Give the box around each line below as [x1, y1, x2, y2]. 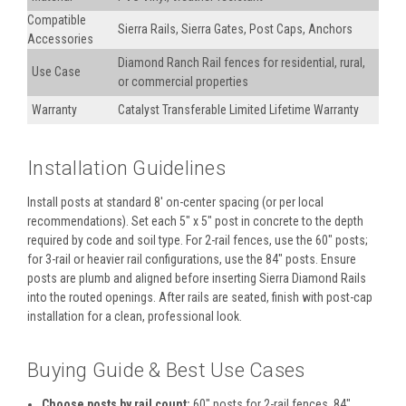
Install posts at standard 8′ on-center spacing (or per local [27, 195, 324, 210]
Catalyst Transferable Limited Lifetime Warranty [118, 102, 359, 118]
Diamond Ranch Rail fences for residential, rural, [118, 55, 365, 71]
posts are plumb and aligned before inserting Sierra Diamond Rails [27, 271, 366, 286]
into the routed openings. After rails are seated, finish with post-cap [27, 290, 372, 305]
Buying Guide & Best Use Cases [27, 359, 305, 382]
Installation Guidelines [27, 157, 226, 180]
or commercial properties [118, 74, 248, 90]
